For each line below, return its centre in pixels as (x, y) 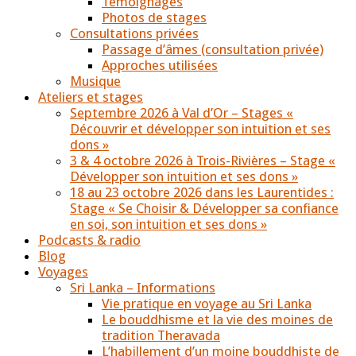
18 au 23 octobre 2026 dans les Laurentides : (202, 192)
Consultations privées (134, 33)
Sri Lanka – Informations (143, 287)
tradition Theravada (161, 335)
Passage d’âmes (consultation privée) (213, 49)
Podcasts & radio (89, 240)
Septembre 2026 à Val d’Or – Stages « (182, 112)
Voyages (63, 271)
